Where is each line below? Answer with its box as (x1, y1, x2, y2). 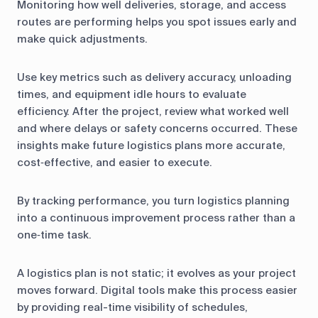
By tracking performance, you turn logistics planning (17, 193, 290, 208)
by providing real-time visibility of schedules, (17, 300, 248, 314)
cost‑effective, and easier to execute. (17, 155, 212, 170)
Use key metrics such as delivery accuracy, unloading (17, 70, 292, 84)
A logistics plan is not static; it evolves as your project (17, 265, 296, 280)
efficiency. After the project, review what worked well (17, 104, 289, 119)
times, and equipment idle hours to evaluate (17, 87, 246, 102)
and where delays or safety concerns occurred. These (17, 121, 297, 136)
